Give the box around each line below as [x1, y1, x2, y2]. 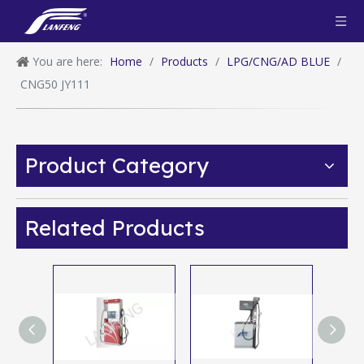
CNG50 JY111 [20, 76, 90, 92]
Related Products [24, 214, 205, 242]
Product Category [24, 152, 209, 180]
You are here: [32, 54, 102, 69]
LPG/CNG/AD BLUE [227, 54, 330, 69]
